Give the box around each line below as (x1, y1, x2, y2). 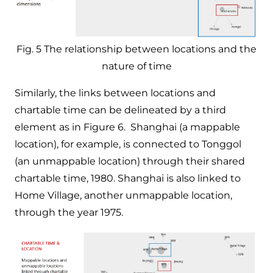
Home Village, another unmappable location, (15, 189, 232, 201)
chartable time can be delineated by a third (15, 104, 226, 116)
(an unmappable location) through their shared (15, 155, 245, 167)
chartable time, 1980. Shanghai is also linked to (15, 172, 241, 184)
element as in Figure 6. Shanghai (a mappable (15, 121, 240, 133)
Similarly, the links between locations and (15, 87, 216, 99)
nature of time (101, 60, 172, 72)
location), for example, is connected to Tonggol (15, 138, 241, 150)
